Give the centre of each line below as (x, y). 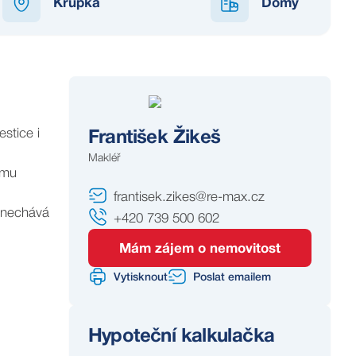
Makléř (104, 159)
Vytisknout (140, 278)
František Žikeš (154, 138)
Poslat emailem (232, 278)
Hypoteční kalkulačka (181, 337)
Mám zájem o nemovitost (199, 249)
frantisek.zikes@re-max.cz (189, 197)
